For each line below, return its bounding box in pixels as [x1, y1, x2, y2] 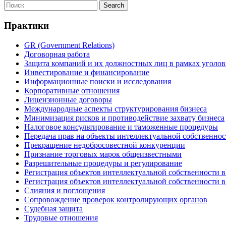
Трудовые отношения [24, 213, 98, 222]
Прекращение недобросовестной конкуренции [24, 140, 185, 149]
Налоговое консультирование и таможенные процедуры [24, 122, 218, 131]
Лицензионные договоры [24, 95, 112, 104]
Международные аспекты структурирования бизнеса [24, 104, 207, 113]
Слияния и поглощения [24, 186, 105, 195]
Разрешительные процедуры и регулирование [24, 158, 182, 167]
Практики [4, 20, 49, 31]
